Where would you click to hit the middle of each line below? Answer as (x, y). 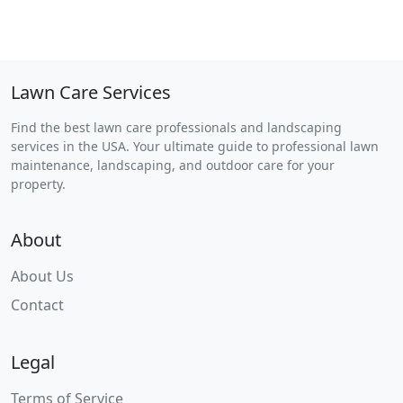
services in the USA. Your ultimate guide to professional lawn (195, 146)
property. (38, 184)
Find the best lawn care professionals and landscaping (176, 127)
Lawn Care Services (91, 92)
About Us (42, 276)
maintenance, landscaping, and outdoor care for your (173, 165)
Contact (37, 304)
